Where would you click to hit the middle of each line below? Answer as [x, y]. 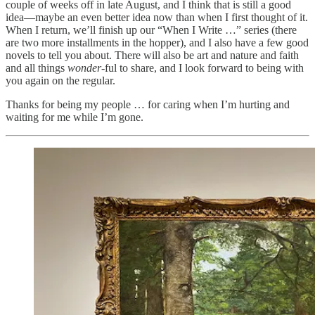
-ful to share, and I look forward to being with [202, 67]
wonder [84, 67]
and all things [37, 67]
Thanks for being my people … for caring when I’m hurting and [148, 104]
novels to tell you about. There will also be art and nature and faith [152, 55]
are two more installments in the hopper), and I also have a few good [157, 42]
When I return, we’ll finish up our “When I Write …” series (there [151, 30]
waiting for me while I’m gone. [75, 117]
